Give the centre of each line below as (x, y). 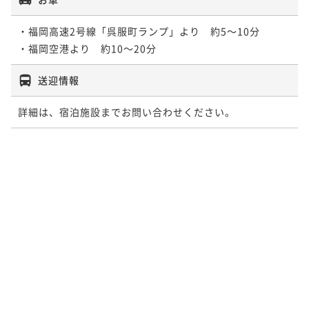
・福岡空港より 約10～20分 (87, 48)
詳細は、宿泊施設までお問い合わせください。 (127, 111)
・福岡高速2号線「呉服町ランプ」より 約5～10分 (139, 31)
